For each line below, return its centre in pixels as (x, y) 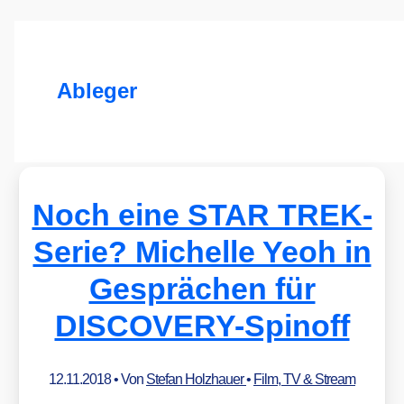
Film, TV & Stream (304, 379)
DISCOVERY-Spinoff (202, 325)
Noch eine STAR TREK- (202, 214)
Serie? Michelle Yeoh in (202, 251)
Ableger (96, 92)
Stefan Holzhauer (196, 379)
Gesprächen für (202, 288)
